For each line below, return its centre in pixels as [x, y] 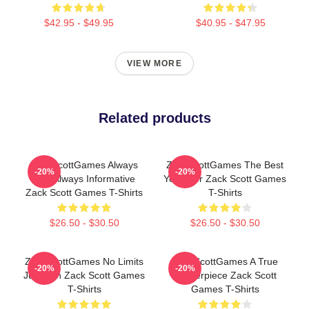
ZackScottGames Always [84, 165]
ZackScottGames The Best [225, 165]
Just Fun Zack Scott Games [84, 275]
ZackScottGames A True [225, 261]
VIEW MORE [154, 63]
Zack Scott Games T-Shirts [84, 192]
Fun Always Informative [84, 179]
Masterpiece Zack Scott [225, 275]
